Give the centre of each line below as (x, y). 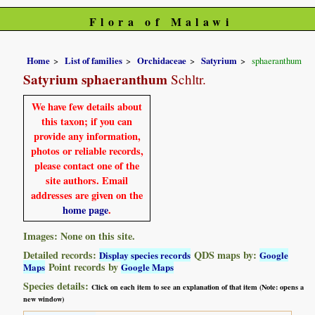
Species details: (58, 285)
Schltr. (187, 79)
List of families (94, 60)
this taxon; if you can (87, 121)
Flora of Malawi (161, 21)
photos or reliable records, (87, 150)
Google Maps (148, 266)
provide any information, (87, 136)
